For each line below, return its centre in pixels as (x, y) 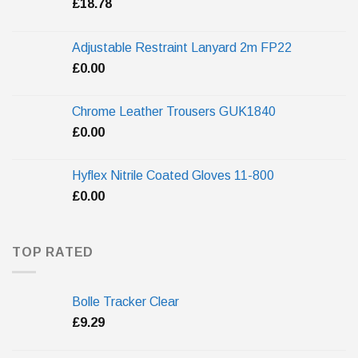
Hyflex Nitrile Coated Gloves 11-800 (173, 176)
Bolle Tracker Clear (125, 301)
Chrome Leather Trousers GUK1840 (174, 112)
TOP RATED (53, 253)
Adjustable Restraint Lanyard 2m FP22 (182, 48)
